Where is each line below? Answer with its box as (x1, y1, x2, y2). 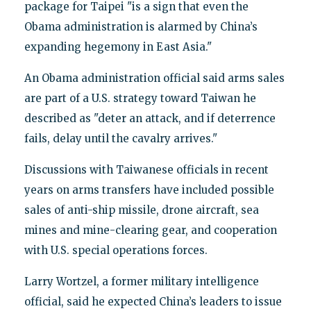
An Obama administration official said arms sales (24, 71, 285, 85)
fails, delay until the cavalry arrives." (24, 131, 217, 145)
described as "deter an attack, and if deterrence (24, 111, 276, 125)
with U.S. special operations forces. (24, 243, 208, 257)
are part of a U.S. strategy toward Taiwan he (24, 91, 256, 105)
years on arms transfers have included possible (24, 183, 274, 196)
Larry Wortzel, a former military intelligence (24, 274, 259, 288)
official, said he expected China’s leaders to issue (24, 294, 282, 308)
